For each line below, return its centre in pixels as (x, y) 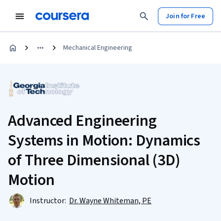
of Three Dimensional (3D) (94, 160)
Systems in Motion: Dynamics (104, 141)
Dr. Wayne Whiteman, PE (110, 201)
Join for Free (185, 16)
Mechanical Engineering (98, 48)
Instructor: (49, 201)
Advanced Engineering (82, 121)
